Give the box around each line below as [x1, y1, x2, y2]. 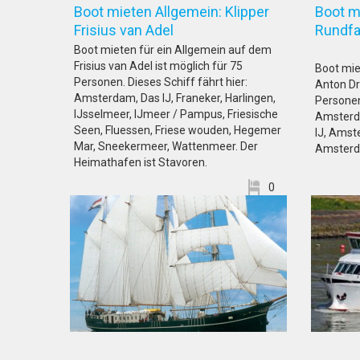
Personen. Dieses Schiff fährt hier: [74, 76, 247, 88]
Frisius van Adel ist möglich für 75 [74, 59, 243, 72]
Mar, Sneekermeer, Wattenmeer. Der [74, 140, 258, 153]
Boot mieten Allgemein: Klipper [74, 3, 269, 20]
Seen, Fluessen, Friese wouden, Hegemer [74, 124, 281, 137]
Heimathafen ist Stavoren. [74, 156, 207, 169]
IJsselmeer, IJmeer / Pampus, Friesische [74, 108, 278, 121]
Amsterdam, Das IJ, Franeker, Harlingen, [74, 92, 276, 104]
